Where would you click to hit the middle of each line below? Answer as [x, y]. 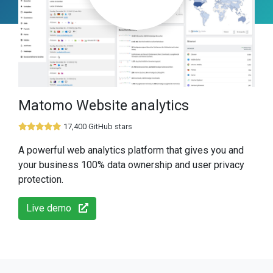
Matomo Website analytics [104, 105]
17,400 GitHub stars [98, 126]
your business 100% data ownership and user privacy [131, 165]
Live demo [52, 208]
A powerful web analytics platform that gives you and [131, 150]
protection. [41, 179]
